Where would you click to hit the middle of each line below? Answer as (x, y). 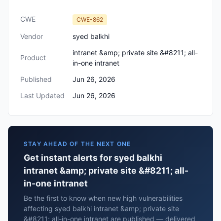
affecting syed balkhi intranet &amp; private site (101, 208)
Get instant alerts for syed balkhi (93, 158)
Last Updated (42, 95)
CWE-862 (90, 19)
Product (33, 57)
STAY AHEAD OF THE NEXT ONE (77, 144)
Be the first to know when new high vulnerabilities (103, 198)
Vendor (32, 36)
